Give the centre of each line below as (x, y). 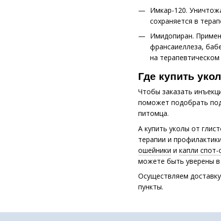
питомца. (153, 113)
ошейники (155, 150)
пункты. (151, 187)
